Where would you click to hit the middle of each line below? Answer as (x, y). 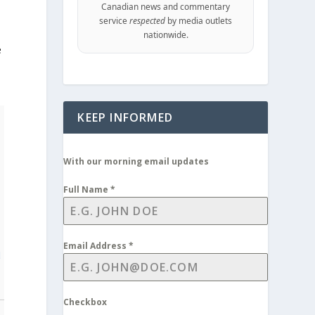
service (115, 20)
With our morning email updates (136, 161)
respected (148, 20)
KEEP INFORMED (125, 117)
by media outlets (199, 20)
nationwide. (166, 34)
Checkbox (85, 302)
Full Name (87, 189)
